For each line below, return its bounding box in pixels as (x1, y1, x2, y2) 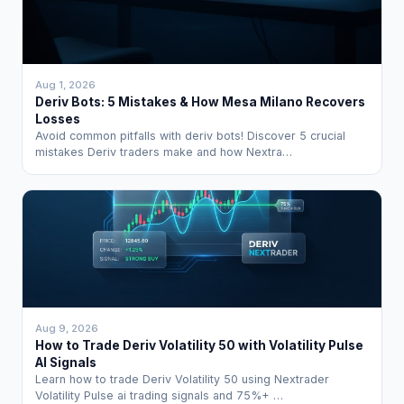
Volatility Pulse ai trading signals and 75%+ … (35, 388, 284, 402)
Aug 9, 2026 (35, 321, 99, 335)
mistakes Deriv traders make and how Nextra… (35, 145, 293, 160)
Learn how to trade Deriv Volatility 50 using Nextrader (35, 372, 330, 386)
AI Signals (35, 354, 97, 370)
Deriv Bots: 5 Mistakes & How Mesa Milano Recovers (35, 95, 366, 110)
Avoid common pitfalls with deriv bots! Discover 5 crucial (35, 129, 346, 143)
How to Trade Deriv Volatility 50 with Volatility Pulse (35, 337, 364, 353)
